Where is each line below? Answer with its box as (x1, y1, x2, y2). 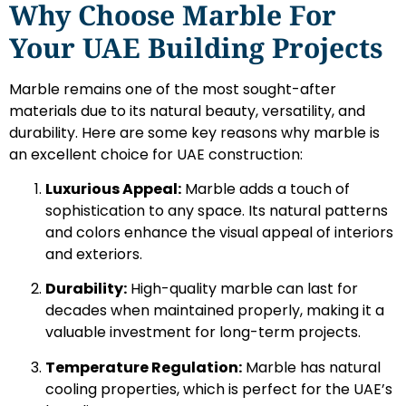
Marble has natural (242, 356, 381, 378)
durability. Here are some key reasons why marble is (9, 121, 380, 143)
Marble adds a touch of (181, 179, 350, 200)
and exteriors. (45, 244, 142, 266)
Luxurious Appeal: (45, 179, 181, 200)
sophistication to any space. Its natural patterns (45, 200, 388, 222)
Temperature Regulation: (45, 356, 242, 378)
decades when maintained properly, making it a (45, 300, 384, 322)
